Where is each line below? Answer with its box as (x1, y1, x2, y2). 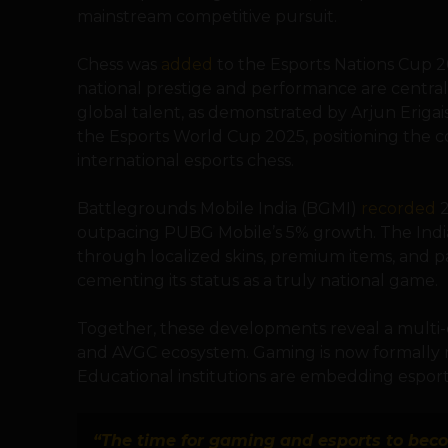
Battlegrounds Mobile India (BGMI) (77, 199, 361, 218)
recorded (361, 199, 436, 218)
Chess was (77, 55, 161, 74)
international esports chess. (77, 151, 294, 170)
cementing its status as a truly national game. (77, 271, 438, 290)
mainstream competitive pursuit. (77, 7, 337, 26)
